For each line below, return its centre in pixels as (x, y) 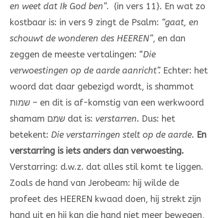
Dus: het (157, 119)
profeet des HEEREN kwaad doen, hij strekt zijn (105, 199)
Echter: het (184, 71)
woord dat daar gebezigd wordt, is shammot (104, 87)
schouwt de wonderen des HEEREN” (81, 39)
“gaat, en (180, 23)
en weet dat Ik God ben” (58, 7)
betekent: (30, 135)
